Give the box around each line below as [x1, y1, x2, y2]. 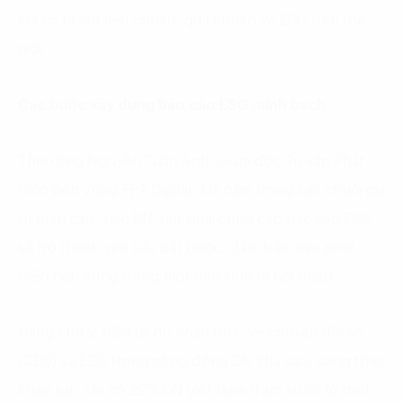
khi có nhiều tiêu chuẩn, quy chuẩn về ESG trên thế [18, 13, 365, 28]
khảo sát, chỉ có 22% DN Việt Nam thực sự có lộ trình [18, 382, 374, 398]
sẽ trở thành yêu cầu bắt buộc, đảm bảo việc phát [18, 240, 355, 255]
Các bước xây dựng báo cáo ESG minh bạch [18, 97, 326, 113]
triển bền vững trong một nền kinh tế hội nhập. [18, 269, 336, 284]
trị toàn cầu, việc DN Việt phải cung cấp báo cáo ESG [18, 211, 372, 226]
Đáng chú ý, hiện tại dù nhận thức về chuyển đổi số [18, 325, 363, 340]
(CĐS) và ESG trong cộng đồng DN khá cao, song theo [18, 353, 386, 369]
